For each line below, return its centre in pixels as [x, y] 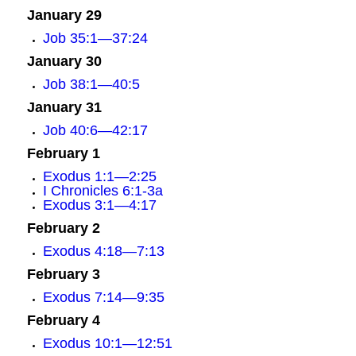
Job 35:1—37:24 [95, 38]
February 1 [63, 153]
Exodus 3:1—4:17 [99, 205]
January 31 [64, 107]
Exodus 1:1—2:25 [99, 176]
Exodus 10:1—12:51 [107, 343]
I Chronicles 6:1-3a [103, 191]
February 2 [63, 228]
